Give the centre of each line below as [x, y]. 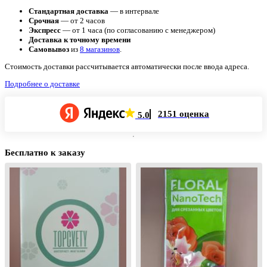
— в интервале [134, 11]
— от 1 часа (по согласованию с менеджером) [138, 30]
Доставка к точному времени [80, 39]
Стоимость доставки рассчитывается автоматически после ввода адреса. [127, 66]
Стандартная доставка [69, 11]
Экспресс [45, 30]
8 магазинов [100, 49]
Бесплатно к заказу [45, 152]
